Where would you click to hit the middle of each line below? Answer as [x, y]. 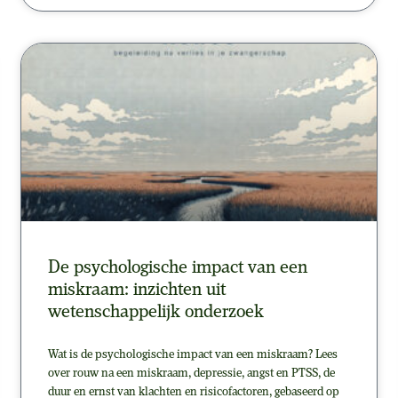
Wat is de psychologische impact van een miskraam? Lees [192, 354]
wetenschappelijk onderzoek [155, 312]
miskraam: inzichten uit [136, 290]
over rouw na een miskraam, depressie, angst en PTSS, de [191, 373]
